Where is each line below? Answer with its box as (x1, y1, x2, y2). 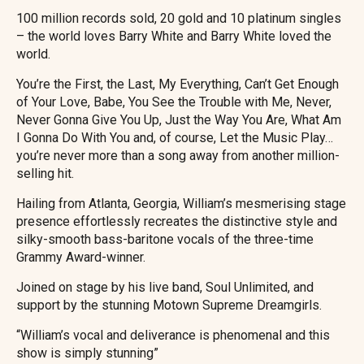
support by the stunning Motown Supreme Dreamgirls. (16, 297, 322, 313)
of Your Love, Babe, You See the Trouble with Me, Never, (16, 94, 331, 110)
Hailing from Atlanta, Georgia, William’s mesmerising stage (16, 196, 346, 211)
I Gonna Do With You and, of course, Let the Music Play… (16, 130, 333, 145)
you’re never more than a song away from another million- (16, 148, 340, 163)
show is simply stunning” (16, 345, 158, 361)
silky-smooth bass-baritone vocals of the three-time (16, 232, 314, 247)
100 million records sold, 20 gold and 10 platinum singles (16, 11, 341, 26)
